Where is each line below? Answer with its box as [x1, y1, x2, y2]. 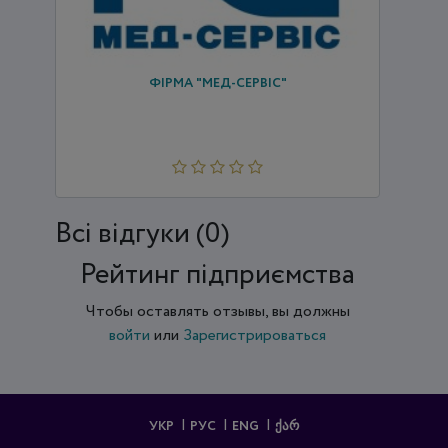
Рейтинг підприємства [80, 253, 356, 296]
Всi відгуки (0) [55, 212, 230, 255]
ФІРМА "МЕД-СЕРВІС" [148, 73, 287, 93]
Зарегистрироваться [183, 323, 327, 347]
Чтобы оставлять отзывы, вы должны [85, 299, 350, 323]
